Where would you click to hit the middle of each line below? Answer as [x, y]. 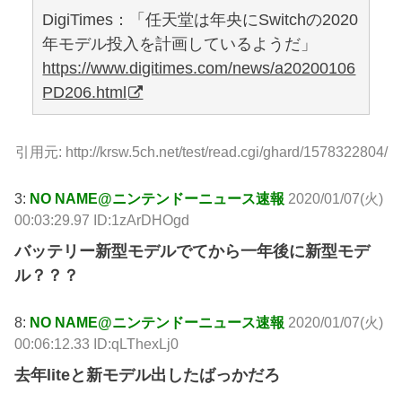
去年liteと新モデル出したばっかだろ [148, 376]
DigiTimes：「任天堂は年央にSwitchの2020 [201, 20]
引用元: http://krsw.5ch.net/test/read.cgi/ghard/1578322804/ [201, 151]
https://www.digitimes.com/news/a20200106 [199, 69]
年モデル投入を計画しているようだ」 [180, 44]
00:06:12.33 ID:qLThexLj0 [97, 344]
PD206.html [85, 93]
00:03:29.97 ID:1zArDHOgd [102, 220]
